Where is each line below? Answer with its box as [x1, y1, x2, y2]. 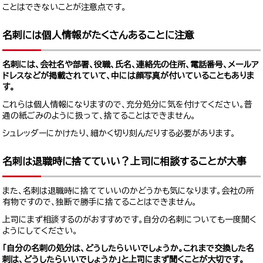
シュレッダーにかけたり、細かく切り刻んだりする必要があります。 [2, 129, 236, 137]
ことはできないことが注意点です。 [2, 2, 127, 11]
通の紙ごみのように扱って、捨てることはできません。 [2, 111, 196, 120]
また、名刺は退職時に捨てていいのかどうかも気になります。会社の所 [2, 186, 255, 195]
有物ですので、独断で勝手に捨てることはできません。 [2, 197, 197, 206]
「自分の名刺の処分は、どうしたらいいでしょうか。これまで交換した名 [2, 244, 255, 253]
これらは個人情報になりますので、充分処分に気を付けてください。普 [2, 100, 253, 109]
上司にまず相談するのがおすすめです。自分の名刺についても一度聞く [2, 215, 257, 224]
